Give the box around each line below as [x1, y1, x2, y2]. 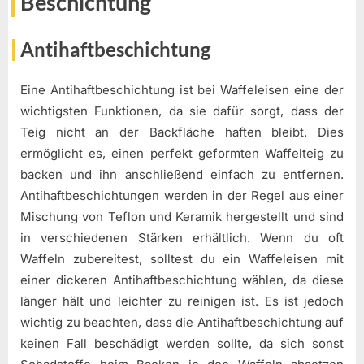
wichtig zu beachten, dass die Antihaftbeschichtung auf [20, 314, 344, 331]
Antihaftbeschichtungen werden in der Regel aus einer [20, 188, 344, 204]
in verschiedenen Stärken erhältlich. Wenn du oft [20, 230, 344, 246]
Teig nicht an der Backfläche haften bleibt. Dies [20, 124, 344, 141]
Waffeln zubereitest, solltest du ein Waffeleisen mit [20, 251, 344, 267]
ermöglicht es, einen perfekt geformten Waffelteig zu [20, 145, 344, 162]
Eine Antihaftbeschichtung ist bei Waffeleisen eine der [20, 82, 344, 98]
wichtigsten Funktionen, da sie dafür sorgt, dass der [20, 103, 344, 119]
